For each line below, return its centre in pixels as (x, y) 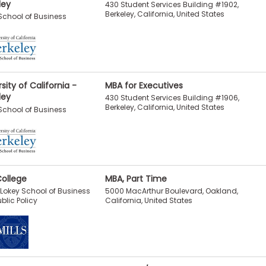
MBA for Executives (144, 86)
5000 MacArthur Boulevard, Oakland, (171, 191)
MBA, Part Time (136, 178)
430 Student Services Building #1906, (172, 98)
